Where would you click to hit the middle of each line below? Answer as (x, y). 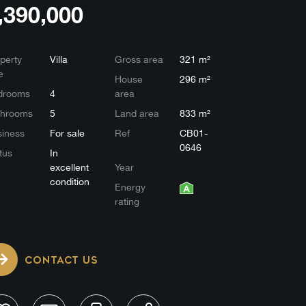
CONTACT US (61, 261)
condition (70, 182)
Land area (137, 113)
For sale (67, 133)
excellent (69, 167)
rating (127, 201)
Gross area (139, 59)
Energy (130, 187)
